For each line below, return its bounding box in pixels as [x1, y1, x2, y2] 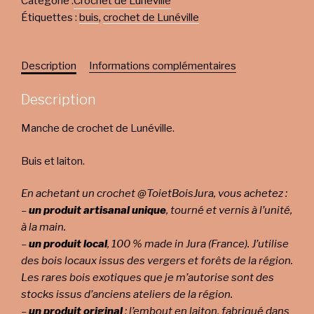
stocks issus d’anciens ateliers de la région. [21, 288, 233, 301]
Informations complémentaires [89, 59, 236, 72]
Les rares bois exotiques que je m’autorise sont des [21, 271, 274, 284]
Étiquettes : [21, 11, 79, 24]
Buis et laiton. [21, 154, 85, 168]
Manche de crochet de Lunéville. [21, 122, 175, 135]
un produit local [29, 238, 107, 250]
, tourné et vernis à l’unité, [166, 204, 292, 217]
